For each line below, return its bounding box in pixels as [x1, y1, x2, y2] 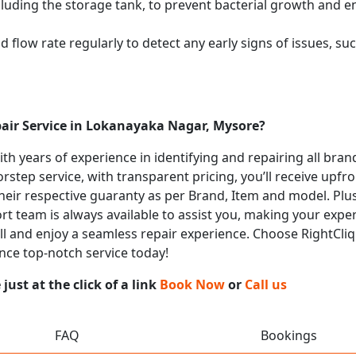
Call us [245, 275, 287, 293]
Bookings [261, 326, 317, 344]
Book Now [160, 275, 225, 293]
